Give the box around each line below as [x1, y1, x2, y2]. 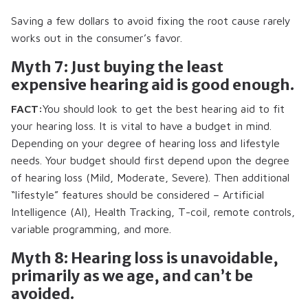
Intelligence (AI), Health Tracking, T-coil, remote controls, [11, 206, 295, 219]
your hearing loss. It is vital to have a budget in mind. [11, 120, 272, 133]
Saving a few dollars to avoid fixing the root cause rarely [11, 14, 291, 27]
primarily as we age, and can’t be [11, 266, 253, 286]
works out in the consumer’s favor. [11, 32, 182, 45]
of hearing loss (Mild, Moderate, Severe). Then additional [11, 171, 289, 184]
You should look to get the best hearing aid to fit [43, 102, 285, 115]
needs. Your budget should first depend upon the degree [11, 154, 289, 167]
